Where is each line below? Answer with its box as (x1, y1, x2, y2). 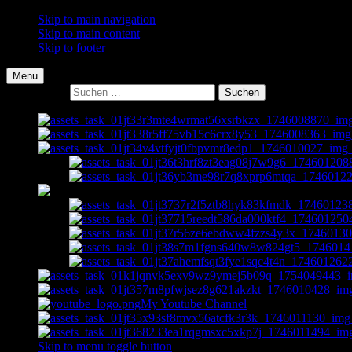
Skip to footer (38, 41, 105, 54)
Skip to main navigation (38, 13, 156, 26)
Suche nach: (6, 85, 67, 98)
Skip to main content (38, 27, 140, 40)
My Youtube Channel (141, 297, 247, 310)
